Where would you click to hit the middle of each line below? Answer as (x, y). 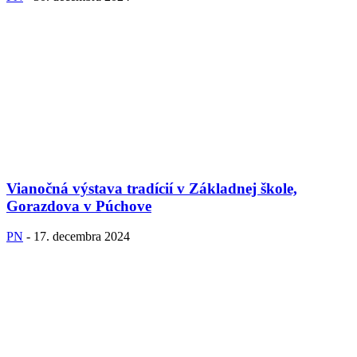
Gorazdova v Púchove (79, 206)
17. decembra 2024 (82, 237)
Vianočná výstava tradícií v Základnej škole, (152, 188)
